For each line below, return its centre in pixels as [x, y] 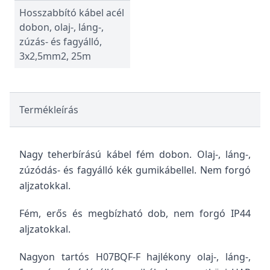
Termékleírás [49, 110]
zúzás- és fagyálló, [61, 42]
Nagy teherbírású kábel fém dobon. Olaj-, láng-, [135, 154]
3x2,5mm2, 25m [55, 56]
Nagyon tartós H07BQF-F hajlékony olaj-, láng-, [135, 257]
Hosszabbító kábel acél [72, 13]
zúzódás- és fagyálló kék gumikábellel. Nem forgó [135, 170]
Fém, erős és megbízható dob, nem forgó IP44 [135, 213]
